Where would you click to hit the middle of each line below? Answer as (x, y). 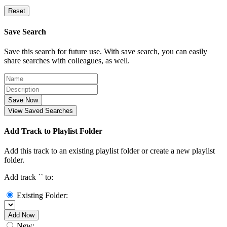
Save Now (23, 100)
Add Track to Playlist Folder (53, 131)
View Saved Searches (41, 110)
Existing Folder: (42, 196)
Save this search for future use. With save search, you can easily (106, 51)
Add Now (21, 215)
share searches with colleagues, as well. (67, 60)
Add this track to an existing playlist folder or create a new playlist (109, 151)
